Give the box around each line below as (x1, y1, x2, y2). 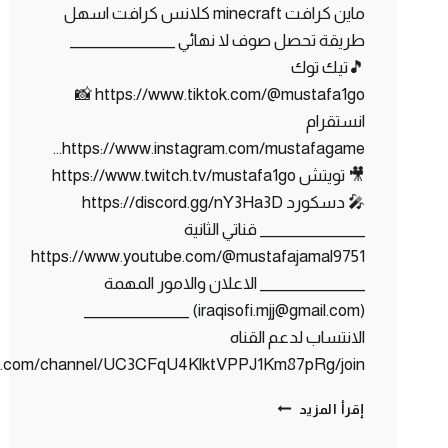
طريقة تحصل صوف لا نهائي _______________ (70, 30, 365, 50)
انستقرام (306, 111, 365, 131)
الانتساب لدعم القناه (230, 327, 365, 347)
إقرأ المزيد (298, 401, 365, 417)
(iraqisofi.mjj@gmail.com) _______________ (84, 300, 198, 320)
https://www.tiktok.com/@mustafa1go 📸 (75, 84, 95, 104)
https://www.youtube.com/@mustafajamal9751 (31, 246, 365, 266)
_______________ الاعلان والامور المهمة (104, 273, 365, 293)
